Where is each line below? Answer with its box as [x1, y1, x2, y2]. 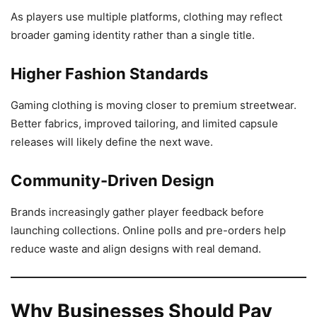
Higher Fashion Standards [11, 64, 208, 83]
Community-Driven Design [11, 171, 214, 190]
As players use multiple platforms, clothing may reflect [11, 10, 282, 24]
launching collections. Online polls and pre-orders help [11, 224, 286, 238]
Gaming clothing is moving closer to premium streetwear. [11, 98, 296, 113]
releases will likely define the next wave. [11, 135, 213, 149]
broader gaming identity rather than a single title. [11, 28, 255, 42]
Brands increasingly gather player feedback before [11, 205, 264, 219]
